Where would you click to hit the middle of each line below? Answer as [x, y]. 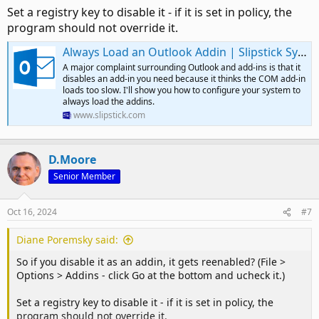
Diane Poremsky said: [67, 240]
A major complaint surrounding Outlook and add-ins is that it [182, 68]
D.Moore [72, 160]
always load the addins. [109, 102]
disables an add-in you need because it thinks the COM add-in [184, 79]
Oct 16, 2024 [32, 212]
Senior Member [84, 177]
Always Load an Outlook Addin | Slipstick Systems [180, 52]
